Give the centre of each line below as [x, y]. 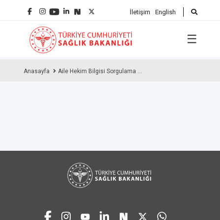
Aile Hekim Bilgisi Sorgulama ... [100, 71]
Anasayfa [37, 71]
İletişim [140, 12]
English [165, 12]
